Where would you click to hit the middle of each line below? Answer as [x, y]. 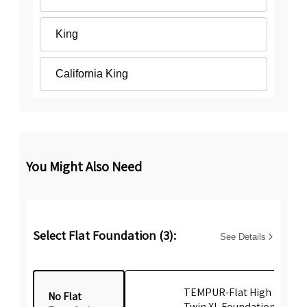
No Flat [65, 297]
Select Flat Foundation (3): [105, 235]
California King [92, 74]
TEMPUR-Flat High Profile [244, 292]
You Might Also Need [84, 166]
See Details [244, 236]
